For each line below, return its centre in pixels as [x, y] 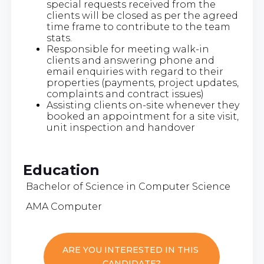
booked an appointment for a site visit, [142, 116]
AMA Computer [64, 206]
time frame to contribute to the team [138, 27]
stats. [59, 38]
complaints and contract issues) [125, 94]
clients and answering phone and [130, 60]
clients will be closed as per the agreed [142, 15]
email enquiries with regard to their [135, 71]
